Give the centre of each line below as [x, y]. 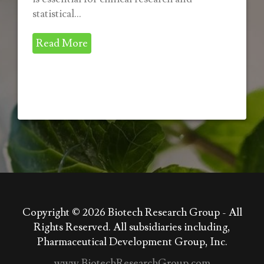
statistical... [57, 14]
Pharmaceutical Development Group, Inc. [132, 242]
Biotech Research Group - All [175, 212]
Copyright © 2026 [65, 212]
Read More [62, 43]
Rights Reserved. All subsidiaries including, [132, 227]
